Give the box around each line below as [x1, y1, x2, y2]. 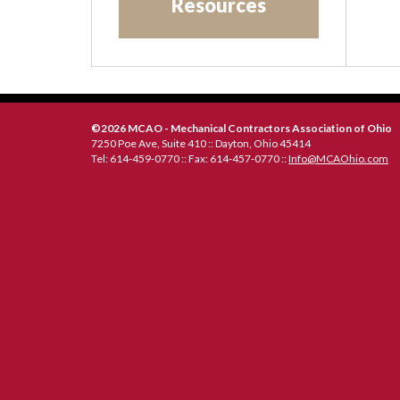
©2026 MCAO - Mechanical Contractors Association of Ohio [91, 121, 392, 135]
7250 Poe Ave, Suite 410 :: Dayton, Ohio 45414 [91, 137, 311, 150]
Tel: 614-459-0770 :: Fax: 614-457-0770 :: [91, 152, 288, 165]
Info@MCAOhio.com [288, 152, 388, 165]
